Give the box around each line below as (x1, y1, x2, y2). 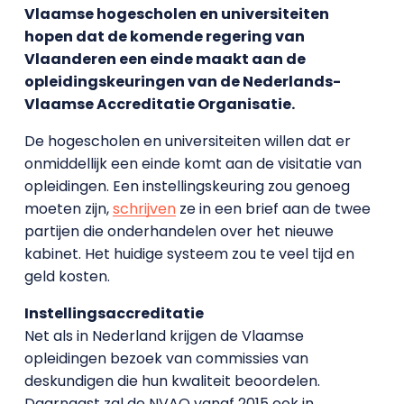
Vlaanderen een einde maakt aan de (23, 49, 306, 69)
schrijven (112, 198, 176, 219)
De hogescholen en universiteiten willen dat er (23, 131, 351, 151)
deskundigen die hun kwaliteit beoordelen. (23, 371, 320, 391)
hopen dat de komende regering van (23, 26, 305, 47)
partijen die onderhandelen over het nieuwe (23, 221, 334, 242)
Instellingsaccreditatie (23, 303, 204, 324)
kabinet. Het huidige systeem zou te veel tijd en (23, 243, 354, 264)
